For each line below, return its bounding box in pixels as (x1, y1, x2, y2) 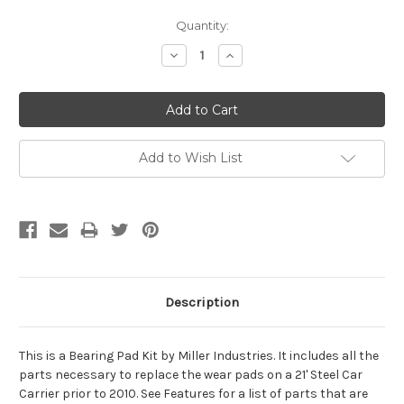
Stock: (19, 35, 57, 50)
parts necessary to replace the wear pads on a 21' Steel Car (19, 367, 363, 383)
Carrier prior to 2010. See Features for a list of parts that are (19, 386, 368, 402)
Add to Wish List (138, 150, 243, 167)
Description (165, 294, 239, 311)
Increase (223, 46, 278, 63)
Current (19, 18, 64, 33)
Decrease (166, 46, 227, 63)
